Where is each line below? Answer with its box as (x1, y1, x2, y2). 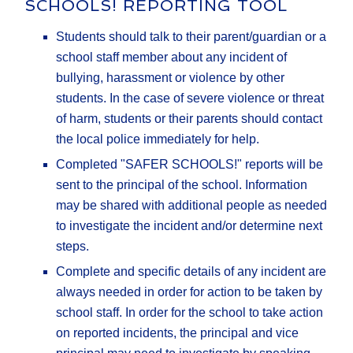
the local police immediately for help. (56, 132, 260, 147)
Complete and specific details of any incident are (56, 265, 327, 279)
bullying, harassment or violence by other (56, 71, 285, 85)
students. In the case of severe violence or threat (56, 91, 325, 106)
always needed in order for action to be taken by (56, 285, 323, 299)
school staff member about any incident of (56, 50, 288, 65)
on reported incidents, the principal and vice (56, 326, 299, 340)
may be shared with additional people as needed (56, 199, 328, 213)
